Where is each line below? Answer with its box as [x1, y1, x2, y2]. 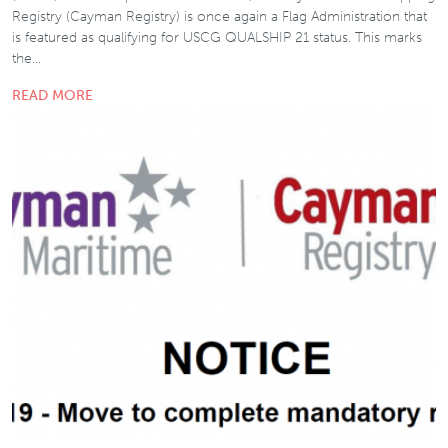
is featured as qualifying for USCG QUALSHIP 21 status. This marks [12, 29, 422, 47]
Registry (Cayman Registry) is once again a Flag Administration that [12, 8, 427, 26]
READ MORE [12, 87, 93, 105]
